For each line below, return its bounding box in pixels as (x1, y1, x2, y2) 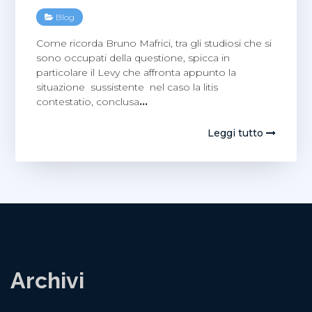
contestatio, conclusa (36, 95, 140, 109)
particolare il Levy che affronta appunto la (36, 66, 237, 79)
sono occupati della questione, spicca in (36, 52, 231, 65)
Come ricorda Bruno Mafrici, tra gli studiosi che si (36, 37, 272, 50)
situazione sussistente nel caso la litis (36, 81, 219, 94)
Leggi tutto (207, 127, 266, 140)
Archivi (10, 267, 84, 294)
